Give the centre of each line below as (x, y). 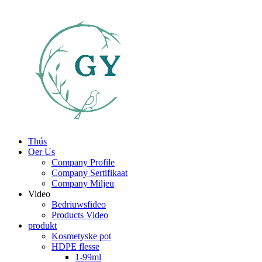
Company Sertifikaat (89, 173)
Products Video (80, 215)
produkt (42, 225)
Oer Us (42, 152)
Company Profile (83, 162)
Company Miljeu (83, 183)
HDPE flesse (75, 247)
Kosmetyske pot (81, 236)
